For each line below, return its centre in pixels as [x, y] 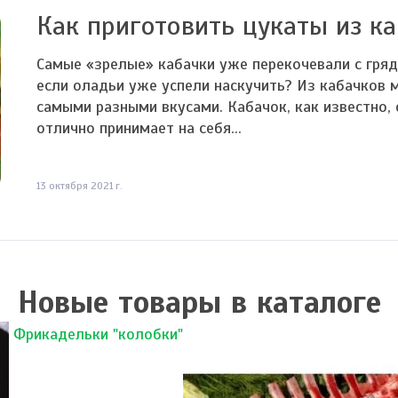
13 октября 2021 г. [79, 186]
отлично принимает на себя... [139, 128]
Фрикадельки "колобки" [98, 334]
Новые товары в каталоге [199, 302]
